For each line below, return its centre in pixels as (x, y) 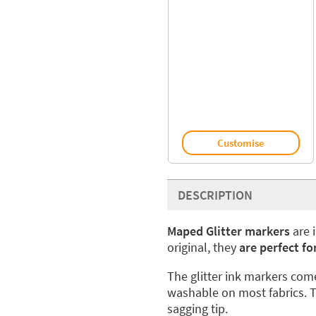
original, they (203, 247)
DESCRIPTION (215, 195)
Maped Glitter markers (230, 231)
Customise (241, 142)
